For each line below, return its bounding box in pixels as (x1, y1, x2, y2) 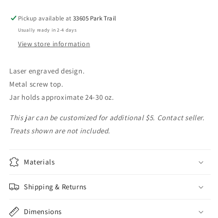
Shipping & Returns (24, 182, 87, 191)
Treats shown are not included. (9, 126, 110, 135)
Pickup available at (18, 14, 73, 22)
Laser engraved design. (9, 66, 85, 75)
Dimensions (24, 207, 62, 216)
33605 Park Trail (73, 14, 116, 22)
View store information (18, 39, 91, 48)
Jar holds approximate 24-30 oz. (9, 92, 114, 102)
